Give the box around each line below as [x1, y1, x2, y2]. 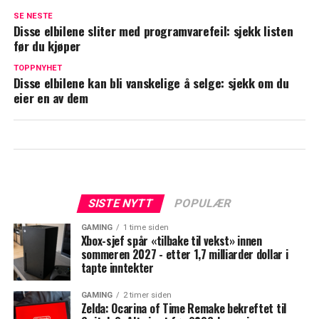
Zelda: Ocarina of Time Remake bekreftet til [80, 299, 286, 317]
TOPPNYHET [13, 63, 62, 73]
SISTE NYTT [86, 196, 155, 210]
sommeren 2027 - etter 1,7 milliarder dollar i [80, 245, 288, 263]
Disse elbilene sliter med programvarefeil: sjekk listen [13, 21, 293, 40]
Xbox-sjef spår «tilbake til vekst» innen [80, 231, 262, 249]
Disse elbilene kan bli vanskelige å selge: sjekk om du [13, 73, 289, 92]
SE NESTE [13, 11, 53, 21]
